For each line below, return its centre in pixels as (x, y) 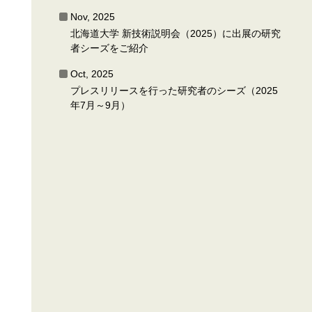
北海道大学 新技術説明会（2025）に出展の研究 (176, 33)
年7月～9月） (101, 105)
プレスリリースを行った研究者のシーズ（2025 (174, 91)
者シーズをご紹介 (110, 48)
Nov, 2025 (93, 17)
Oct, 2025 (92, 74)
